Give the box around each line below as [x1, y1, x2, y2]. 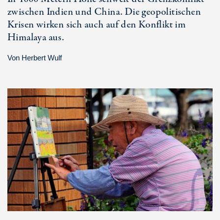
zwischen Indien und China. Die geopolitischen [7, 4, 201, 19]
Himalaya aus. [7, 30, 64, 45]
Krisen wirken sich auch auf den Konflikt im [7, 17, 186, 32]
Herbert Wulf [22, 53, 62, 62]
